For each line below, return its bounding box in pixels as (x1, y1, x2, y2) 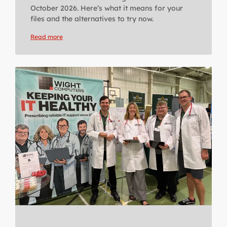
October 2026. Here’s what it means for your (30, 3, 183, 13)
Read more (30, 32, 63, 41)
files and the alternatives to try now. (30, 14, 154, 23)
